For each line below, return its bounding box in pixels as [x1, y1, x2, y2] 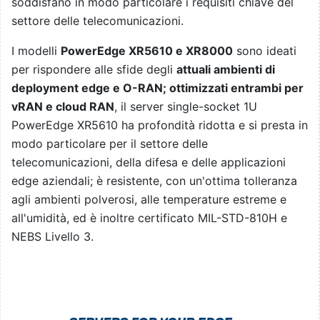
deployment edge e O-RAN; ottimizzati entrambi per [11, 81, 304, 96]
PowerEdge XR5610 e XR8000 [61, 44, 233, 59]
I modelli [11, 44, 61, 59]
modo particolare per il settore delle [11, 136, 208, 151]
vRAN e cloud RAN [11, 99, 114, 114]
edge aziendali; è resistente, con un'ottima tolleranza [11, 174, 297, 189]
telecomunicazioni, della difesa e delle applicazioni [11, 155, 286, 170]
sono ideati [233, 44, 296, 59]
